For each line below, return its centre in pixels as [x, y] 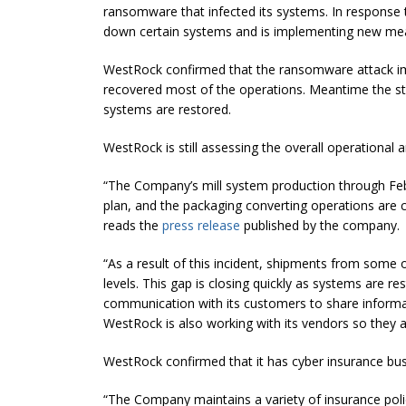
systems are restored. [167, 109]
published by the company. [320, 225]
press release [201, 225]
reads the [133, 225]
